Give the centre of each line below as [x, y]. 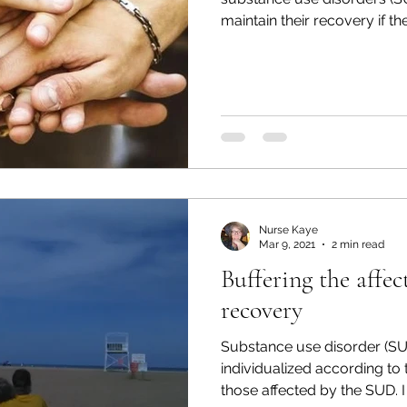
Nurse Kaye [288, 229]
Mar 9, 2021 [287, 244]
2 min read [358, 244]
